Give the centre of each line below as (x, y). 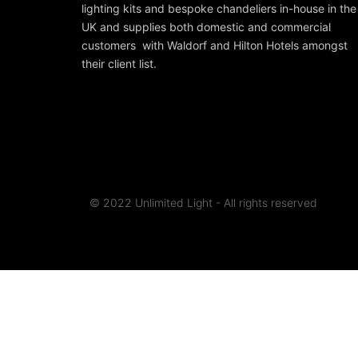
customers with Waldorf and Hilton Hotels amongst (215, 45)
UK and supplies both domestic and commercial (206, 27)
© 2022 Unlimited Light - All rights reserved (203, 203)
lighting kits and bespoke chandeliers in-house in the (219, 8)
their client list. (119, 64)
